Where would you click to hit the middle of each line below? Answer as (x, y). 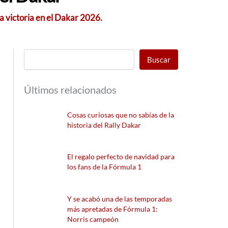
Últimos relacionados (70, 89)
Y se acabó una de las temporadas (120, 199)
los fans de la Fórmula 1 (105, 167)
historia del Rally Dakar (104, 125)
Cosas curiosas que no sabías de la (121, 115)
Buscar (159, 59)
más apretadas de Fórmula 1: (113, 209)
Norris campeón (93, 219)
